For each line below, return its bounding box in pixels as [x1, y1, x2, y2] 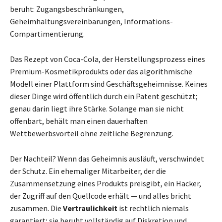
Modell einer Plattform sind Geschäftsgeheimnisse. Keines [10, 78, 208, 89]
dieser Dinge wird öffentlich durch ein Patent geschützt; [10, 91, 198, 101]
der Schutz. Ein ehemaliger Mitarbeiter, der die [10, 166, 166, 176]
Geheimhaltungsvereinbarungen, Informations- [10, 16, 173, 26]
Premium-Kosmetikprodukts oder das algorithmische [10, 66, 192, 76]
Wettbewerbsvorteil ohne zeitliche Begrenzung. [10, 128, 173, 138]
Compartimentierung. [10, 28, 85, 39]
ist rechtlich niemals [117, 203, 189, 213]
